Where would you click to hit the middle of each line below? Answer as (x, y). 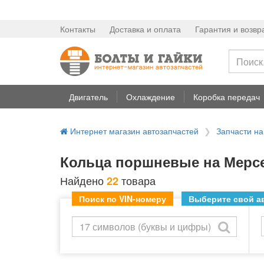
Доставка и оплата (145, 29)
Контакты (78, 29)
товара (137, 180)
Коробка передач (227, 97)
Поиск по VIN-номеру (123, 199)
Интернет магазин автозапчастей (133, 131)
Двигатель (88, 97)
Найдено (83, 180)
